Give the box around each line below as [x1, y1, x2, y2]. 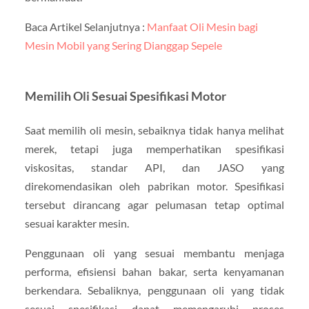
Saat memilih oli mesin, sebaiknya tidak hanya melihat [24, 123, 285, 137]
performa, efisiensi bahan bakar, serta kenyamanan [24, 265, 285, 279]
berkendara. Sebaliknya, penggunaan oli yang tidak [24, 283, 285, 297]
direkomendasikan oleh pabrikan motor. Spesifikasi [24, 179, 285, 193]
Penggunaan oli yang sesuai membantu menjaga [24, 246, 285, 260]
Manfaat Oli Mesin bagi [146, 20, 258, 34]
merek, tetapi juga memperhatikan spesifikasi [24, 142, 285, 156]
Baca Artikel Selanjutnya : [24, 20, 147, 34]
